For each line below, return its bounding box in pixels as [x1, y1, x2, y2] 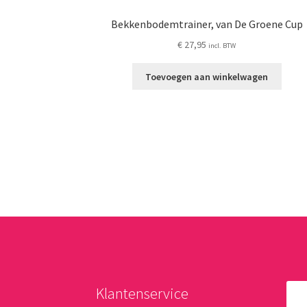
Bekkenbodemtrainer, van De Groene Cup [110, 17, 303, 32]
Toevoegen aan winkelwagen [145, 70, 269, 83]
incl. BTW [208, 41, 236, 51]
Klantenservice [96, 283, 189, 303]
